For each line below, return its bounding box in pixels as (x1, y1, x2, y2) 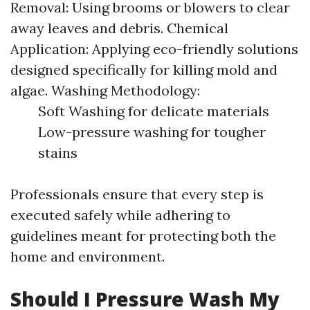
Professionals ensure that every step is (10, 185, 264, 203)
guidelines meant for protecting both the (10, 227, 276, 244)
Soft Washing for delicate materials (38, 102, 269, 120)
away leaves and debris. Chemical (10, 19, 228, 37)
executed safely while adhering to (10, 206, 230, 224)
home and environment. (10, 248, 165, 265)
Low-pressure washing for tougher (38, 123, 266, 140)
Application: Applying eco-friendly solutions (10, 40, 298, 57)
